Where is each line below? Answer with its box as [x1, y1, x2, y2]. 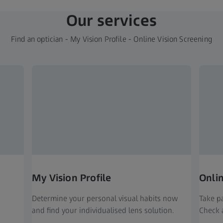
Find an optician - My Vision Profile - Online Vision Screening [11, 34, 212, 44]
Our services [66, 11, 157, 30]
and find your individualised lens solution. [32, 206, 174, 216]
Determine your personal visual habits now [32, 194, 178, 204]
